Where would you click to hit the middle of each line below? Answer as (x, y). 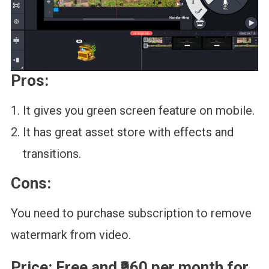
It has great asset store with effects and (128, 132)
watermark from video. (71, 234)
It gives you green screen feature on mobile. (138, 110)
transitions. (52, 153)
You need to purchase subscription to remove (131, 213)
